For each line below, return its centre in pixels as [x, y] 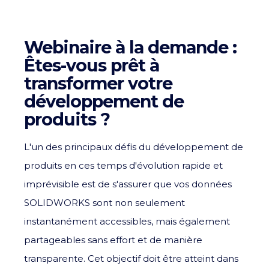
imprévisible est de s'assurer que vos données [128, 184]
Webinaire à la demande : [130, 47]
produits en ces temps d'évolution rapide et [123, 165]
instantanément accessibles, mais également [127, 221]
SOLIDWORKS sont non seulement [104, 202]
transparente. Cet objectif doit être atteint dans [131, 258]
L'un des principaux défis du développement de [134, 147]
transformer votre [98, 83]
